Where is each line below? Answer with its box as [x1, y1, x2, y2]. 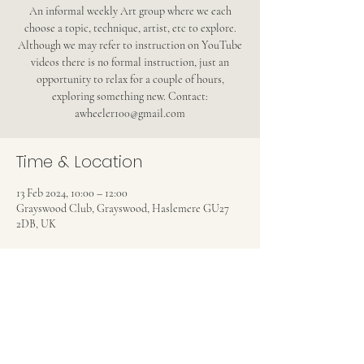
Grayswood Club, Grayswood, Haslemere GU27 [16, 201, 229, 215]
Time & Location [16, 150, 142, 173]
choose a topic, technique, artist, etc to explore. [24, 21, 236, 35]
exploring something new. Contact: [52, 89, 208, 103]
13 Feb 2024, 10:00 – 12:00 [16, 186, 128, 200]
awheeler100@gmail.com [75, 106, 185, 120]
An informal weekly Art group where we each [28, 4, 232, 18]
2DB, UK [16, 217, 56, 231]
